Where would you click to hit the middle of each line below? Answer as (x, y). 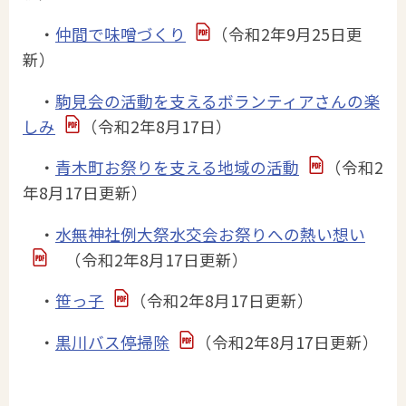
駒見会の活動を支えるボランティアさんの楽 (217, 101)
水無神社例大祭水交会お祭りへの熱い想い (210, 234)
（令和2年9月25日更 (287, 34)
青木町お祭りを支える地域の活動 (177, 168)
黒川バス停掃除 (112, 342)
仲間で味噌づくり (121, 34)
